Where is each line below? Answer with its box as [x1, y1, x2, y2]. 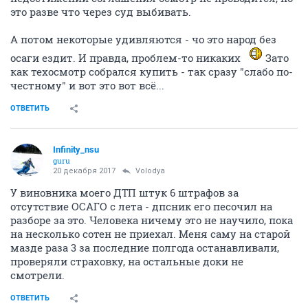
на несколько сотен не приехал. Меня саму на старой [10, 227, 290, 241]
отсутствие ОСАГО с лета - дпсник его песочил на [10, 199, 272, 214]
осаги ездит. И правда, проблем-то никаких [10, 51, 243, 65]
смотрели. [10, 268, 65, 283]
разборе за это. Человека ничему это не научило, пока [10, 213, 293, 228]
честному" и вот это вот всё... [10, 78, 164, 93]
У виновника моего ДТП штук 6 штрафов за [10, 186, 239, 200]
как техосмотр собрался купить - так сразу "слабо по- [10, 65, 293, 79]
